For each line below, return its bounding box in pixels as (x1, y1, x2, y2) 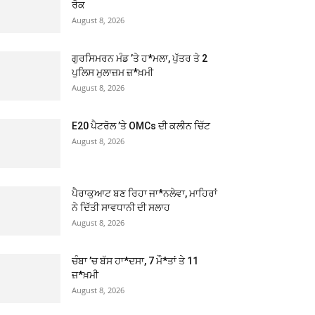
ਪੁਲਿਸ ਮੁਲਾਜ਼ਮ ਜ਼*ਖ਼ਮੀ (72, 66, 153, 78)
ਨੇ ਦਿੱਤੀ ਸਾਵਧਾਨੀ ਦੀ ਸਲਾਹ (72, 201, 170, 213)
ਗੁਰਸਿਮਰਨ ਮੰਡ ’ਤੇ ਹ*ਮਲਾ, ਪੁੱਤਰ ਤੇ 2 (72, 52, 207, 64)
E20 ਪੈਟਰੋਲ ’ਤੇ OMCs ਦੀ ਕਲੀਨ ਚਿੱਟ (72, 120, 210, 131)
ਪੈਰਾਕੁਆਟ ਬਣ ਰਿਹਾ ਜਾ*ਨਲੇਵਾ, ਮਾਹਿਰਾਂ (72, 187, 217, 199)
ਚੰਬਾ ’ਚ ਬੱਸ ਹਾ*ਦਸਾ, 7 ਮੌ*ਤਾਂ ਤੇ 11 (72, 255, 198, 266)
